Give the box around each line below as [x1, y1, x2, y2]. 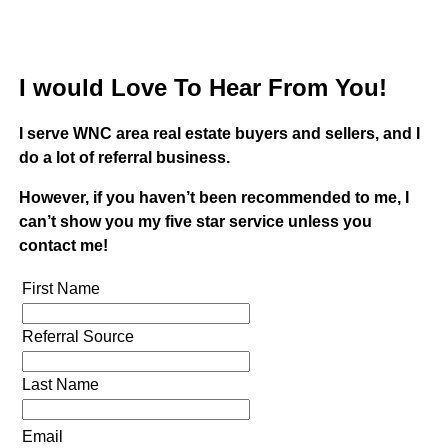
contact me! [18, 236, 108, 254]
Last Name [21, 375, 99, 393]
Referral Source [21, 327, 134, 345]
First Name [21, 279, 100, 297]
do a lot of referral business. [18, 148, 230, 166]
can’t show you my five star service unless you [18, 212, 372, 230]
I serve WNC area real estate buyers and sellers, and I [18, 124, 420, 142]
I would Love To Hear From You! [18, 73, 387, 101]
